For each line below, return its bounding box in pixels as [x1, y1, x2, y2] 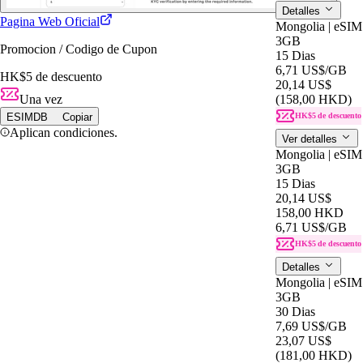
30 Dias [275, 304, 315, 318]
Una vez [19, 92, 62, 106]
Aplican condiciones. [10, 125, 117, 139]
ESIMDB [6, 110, 48, 123]
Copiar [59, 110, 92, 123]
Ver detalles [282, 132, 340, 145]
